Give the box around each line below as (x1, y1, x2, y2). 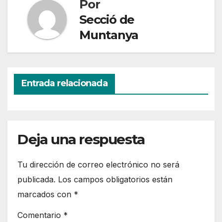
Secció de (79, 12, 135, 27)
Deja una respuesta (17, 130, 145, 148)
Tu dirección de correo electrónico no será (17, 159, 179, 169)
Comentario (17, 210, 63, 221)
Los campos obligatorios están (58, 174, 172, 184)
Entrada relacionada (21, 77, 108, 89)
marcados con (17, 189, 74, 199)
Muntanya (79, 27, 138, 42)
